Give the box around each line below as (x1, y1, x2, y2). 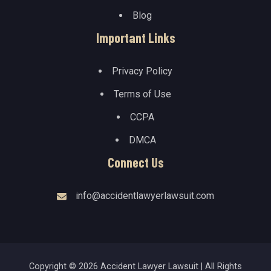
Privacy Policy (112, 65, 172, 77)
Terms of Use (113, 88, 171, 100)
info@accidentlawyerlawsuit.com (76, 190, 214, 202)
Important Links (96, 30, 175, 46)
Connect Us (107, 154, 164, 171)
